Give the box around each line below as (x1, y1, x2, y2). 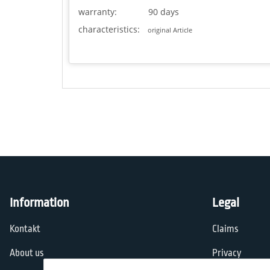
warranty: (78, 6, 117, 18)
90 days (145, 6, 179, 18)
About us (10, 247, 44, 259)
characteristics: (78, 24, 140, 36)
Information (10, 195, 69, 210)
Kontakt (10, 224, 40, 235)
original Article (145, 25, 192, 35)
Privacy (212, 247, 241, 259)
